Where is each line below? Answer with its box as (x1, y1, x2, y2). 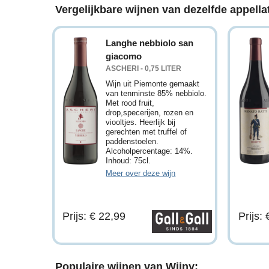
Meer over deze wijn (106, 168, 176, 178)
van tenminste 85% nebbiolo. (106, 88, 207, 98)
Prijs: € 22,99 (62, 210, 126, 222)
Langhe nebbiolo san (106, 37, 194, 48)
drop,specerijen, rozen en (106, 107, 194, 117)
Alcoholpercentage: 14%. (106, 146, 193, 156)
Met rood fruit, (106, 98, 155, 107)
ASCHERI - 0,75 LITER (106, 64, 182, 72)
